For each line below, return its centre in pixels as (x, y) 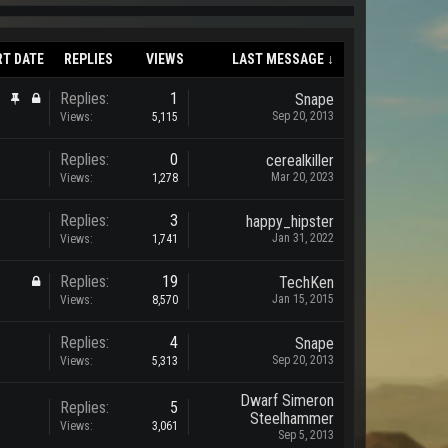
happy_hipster (290, 221)
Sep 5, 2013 (306, 435)
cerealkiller (300, 160)
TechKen (306, 282)
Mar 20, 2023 (302, 177)
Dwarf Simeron (287, 400)
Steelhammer (292, 418)
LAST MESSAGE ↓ (283, 59)
